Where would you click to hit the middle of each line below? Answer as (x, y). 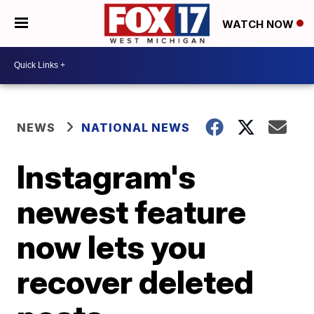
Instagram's (107, 176)
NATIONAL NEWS (136, 127)
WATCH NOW (259, 24)
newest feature (132, 211)
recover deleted (136, 281)
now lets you (112, 246)
